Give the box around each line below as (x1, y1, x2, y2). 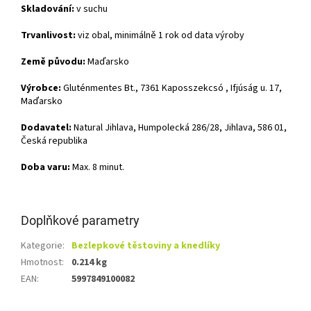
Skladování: (21, 2, 74, 17)
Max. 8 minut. (70, 160, 124, 175)
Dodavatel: (21, 121, 72, 135)
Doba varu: (21, 160, 70, 175)
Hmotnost (21, 255, 62, 270)
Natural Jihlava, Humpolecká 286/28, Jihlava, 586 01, (72, 121, 287, 135)
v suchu (74, 2, 108, 17)
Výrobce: (21, 81, 61, 96)
